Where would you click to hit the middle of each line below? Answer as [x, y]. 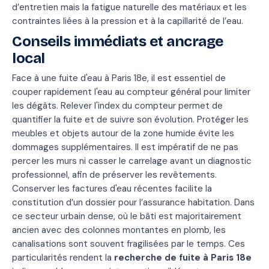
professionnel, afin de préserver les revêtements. [114, 175]
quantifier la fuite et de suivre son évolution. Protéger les [130, 119]
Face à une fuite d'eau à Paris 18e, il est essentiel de [119, 78]
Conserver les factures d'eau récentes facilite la [112, 189]
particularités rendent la [63, 258]
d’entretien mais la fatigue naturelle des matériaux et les [129, 7]
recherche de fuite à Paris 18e [183, 258]
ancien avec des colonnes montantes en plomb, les [119, 230]
